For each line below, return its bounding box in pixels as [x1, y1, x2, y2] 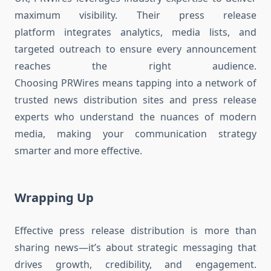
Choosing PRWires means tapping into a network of [15, 76, 256, 90]
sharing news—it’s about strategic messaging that [15, 241, 256, 255]
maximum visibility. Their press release [15, 8, 256, 22]
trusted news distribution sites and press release [15, 93, 256, 107]
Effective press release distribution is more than [15, 224, 256, 238]
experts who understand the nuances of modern [15, 110, 256, 124]
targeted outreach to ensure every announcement [15, 42, 256, 56]
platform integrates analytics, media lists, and [15, 25, 256, 39]
